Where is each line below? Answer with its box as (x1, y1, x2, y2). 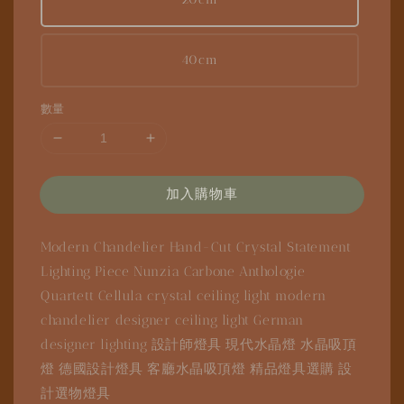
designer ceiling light (115, 311, 254, 328)
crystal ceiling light (147, 287, 276, 304)
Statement (287, 238, 352, 255)
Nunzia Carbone (133, 262, 239, 280)
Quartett (41, 287, 99, 304)
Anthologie (239, 262, 306, 280)
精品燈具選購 (250, 360, 339, 377)
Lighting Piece (41, 262, 133, 280)
